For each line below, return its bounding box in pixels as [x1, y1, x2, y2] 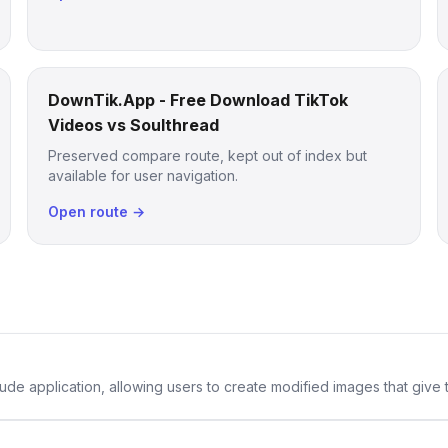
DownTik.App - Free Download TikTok [47, 90, 348, 110]
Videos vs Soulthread [47, 115, 219, 135]
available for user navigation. [47, 167, 238, 184]
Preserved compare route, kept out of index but [47, 147, 367, 164]
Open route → [47, 203, 145, 220]
